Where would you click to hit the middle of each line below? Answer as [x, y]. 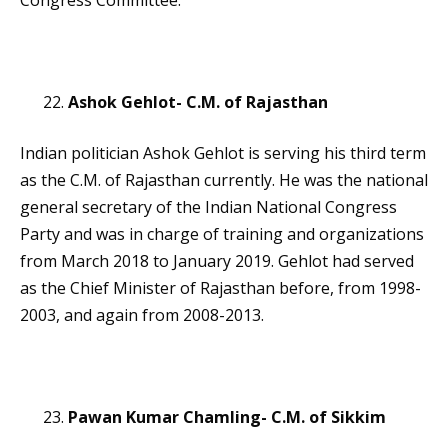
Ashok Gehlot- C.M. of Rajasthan [198, 102]
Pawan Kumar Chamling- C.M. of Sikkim [227, 417]
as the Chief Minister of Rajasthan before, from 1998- [220, 288]
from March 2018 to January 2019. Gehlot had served [217, 261]
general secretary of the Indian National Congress [208, 207]
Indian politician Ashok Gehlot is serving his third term [223, 153]
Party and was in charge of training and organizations [222, 234]
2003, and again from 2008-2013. [142, 315]
